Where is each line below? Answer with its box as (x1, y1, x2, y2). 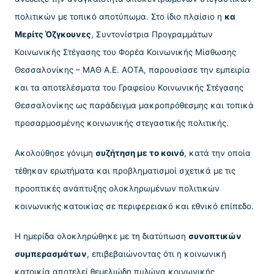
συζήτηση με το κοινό (95, 147, 184, 158)
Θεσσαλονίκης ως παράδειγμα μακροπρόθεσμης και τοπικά (15, 100, 254, 110)
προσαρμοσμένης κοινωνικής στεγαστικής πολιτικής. (15, 117, 229, 128)
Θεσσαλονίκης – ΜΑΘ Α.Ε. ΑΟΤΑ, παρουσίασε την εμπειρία (15, 64, 250, 75)
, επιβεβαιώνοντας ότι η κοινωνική (87, 249, 226, 259)
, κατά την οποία (184, 147, 251, 158)
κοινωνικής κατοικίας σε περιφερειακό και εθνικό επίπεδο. (15, 201, 254, 211)
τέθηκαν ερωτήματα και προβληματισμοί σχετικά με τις (15, 165, 235, 176)
